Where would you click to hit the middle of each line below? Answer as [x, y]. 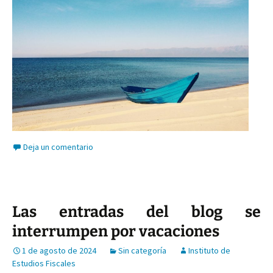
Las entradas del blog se [136, 212]
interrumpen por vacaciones [116, 232]
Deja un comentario [58, 147]
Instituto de [209, 250]
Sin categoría [142, 250]
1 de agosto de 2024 [59, 250]
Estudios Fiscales [44, 263]
